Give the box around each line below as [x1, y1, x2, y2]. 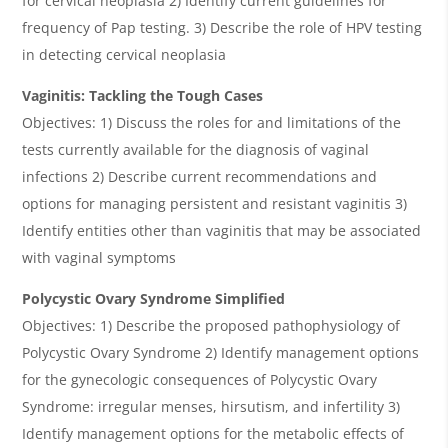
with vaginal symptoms [22, 247, 177, 267]
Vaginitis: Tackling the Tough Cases [22, 85, 264, 105]
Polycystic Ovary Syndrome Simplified [22, 288, 286, 308]
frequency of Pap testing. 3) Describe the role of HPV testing [22, 17, 423, 37]
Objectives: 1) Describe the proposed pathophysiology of [22, 315, 401, 335]
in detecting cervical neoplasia [22, 44, 227, 64]
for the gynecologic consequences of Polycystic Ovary [22, 369, 378, 389]
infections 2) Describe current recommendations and [22, 166, 378, 186]
